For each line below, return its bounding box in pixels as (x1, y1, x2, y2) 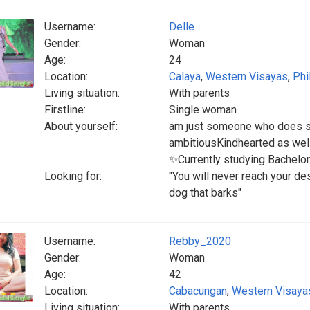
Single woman (169, 103, 237, 116)
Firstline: (44, 103, 86, 116)
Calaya (169, 70, 201, 83)
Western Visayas (206, 70, 288, 83)
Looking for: (44, 170, 102, 183)
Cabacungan (169, 284, 227, 298)
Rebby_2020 (169, 235, 231, 248)
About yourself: (44, 120, 118, 133)
